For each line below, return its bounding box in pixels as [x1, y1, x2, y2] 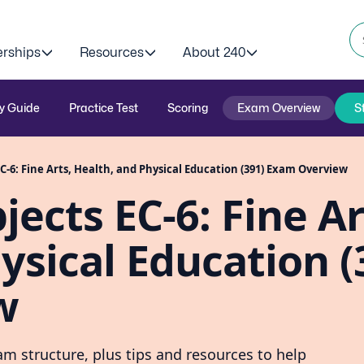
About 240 [183, 45, 245, 60]
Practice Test [68, 101, 138, 115]
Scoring [167, 101, 208, 115]
